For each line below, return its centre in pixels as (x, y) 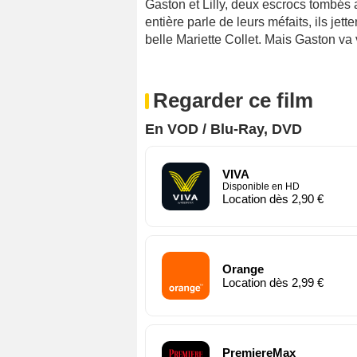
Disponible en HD (261, 186)
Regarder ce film (233, 100)
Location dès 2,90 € (273, 198)
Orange (243, 269)
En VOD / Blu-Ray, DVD (224, 129)
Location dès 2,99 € (273, 282)
